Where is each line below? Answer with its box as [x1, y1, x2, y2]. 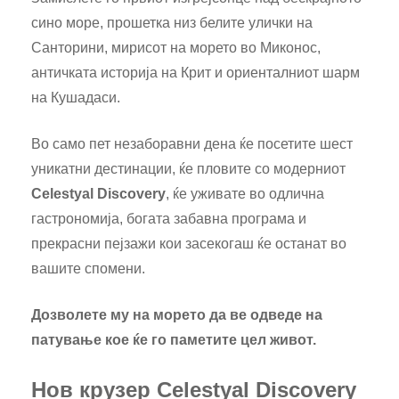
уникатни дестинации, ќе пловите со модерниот [31, 160, 346, 176]
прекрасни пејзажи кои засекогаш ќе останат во [31, 235, 346, 251]
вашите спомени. [31, 260, 145, 276]
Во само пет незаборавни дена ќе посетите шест [31, 135, 353, 151]
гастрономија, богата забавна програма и [31, 210, 306, 226]
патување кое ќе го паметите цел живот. [31, 331, 316, 347]
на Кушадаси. [31, 89, 120, 105]
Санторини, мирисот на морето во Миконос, [31, 39, 321, 55]
